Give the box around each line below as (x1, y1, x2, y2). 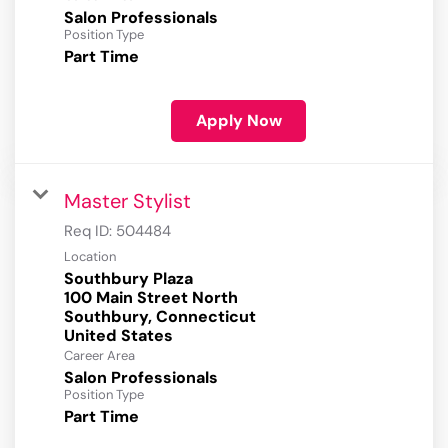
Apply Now (195, 110, 282, 132)
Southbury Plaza (64, 268, 193, 290)
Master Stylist (64, 188, 191, 215)
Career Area (64, 347, 135, 365)
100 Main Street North (64, 287, 238, 309)
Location (64, 248, 116, 266)
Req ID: (64, 221, 116, 242)
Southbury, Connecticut (64, 306, 256, 328)
